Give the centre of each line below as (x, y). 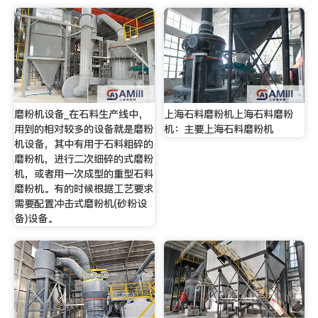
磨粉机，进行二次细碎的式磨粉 (83, 159)
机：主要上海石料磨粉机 (219, 129)
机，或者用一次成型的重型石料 (83, 174)
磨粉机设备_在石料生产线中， (81, 114)
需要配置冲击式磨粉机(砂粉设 (80, 203)
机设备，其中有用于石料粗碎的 (83, 144)
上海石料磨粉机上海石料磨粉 (229, 114)
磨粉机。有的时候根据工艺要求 (83, 188)
